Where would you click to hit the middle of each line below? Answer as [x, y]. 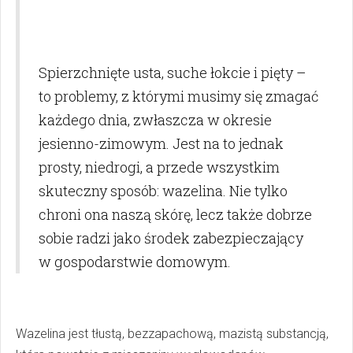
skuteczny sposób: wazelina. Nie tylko [163, 190]
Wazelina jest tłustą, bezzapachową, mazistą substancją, [172, 333]
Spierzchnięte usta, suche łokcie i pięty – [172, 72]
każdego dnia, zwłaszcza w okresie [155, 119]
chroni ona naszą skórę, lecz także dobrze [175, 214]
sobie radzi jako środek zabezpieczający [171, 238]
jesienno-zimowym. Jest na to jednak [161, 143]
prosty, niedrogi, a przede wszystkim [159, 167]
